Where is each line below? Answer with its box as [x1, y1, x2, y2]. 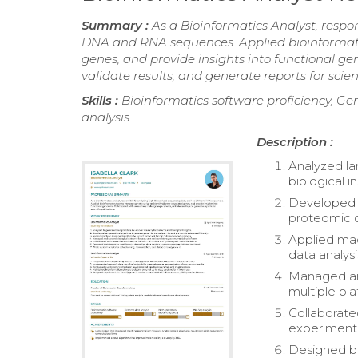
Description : [257, 134, 334, 150]
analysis [82, 109, 129, 125]
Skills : [82, 93, 121, 109]
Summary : [82, 18, 152, 34]
